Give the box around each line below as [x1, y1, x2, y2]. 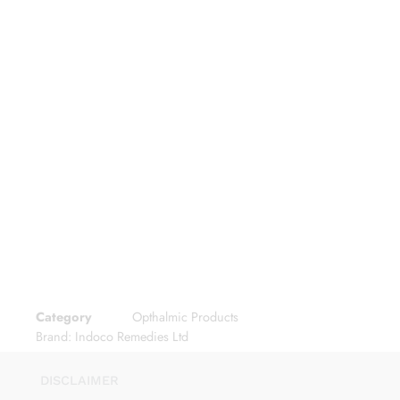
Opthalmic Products [132, 307, 238, 327]
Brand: [36, 326, 75, 346]
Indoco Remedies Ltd [75, 326, 188, 346]
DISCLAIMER [40, 372, 119, 388]
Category [36, 307, 92, 327]
